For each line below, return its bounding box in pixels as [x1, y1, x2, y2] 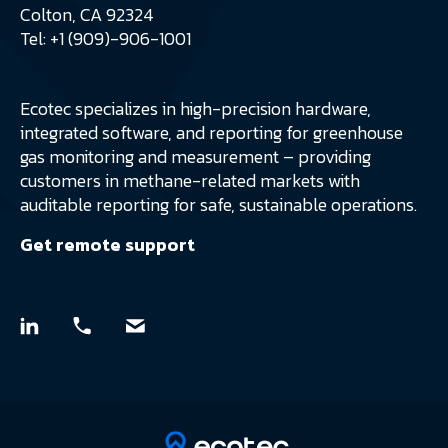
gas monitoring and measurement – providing [20, 143, 371, 171]
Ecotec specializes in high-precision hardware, [20, 95, 371, 123]
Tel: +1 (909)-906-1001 [20, 25, 191, 53]
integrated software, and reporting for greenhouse [20, 119, 403, 147]
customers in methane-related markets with [20, 167, 360, 195]
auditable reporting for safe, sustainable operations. [20, 191, 417, 219]
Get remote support [20, 231, 195, 259]
